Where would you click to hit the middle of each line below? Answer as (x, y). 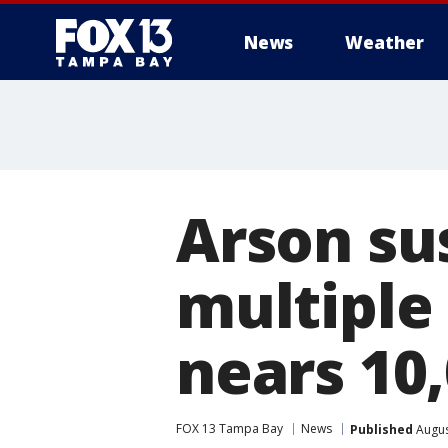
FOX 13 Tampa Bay (229, 428)
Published (381, 429)
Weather (384, 42)
